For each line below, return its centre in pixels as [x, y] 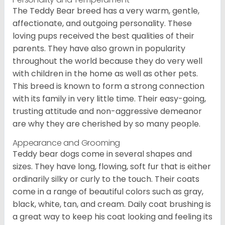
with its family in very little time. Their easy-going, [109, 99]
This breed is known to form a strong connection [108, 86]
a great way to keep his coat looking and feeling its [113, 217]
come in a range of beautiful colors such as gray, [108, 192]
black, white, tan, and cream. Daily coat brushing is [112, 204]
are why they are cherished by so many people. [106, 124]
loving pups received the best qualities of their [103, 36]
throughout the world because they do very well [107, 61]
